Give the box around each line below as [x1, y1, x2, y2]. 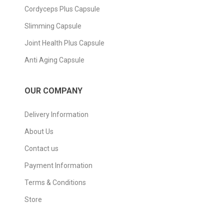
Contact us [24, 144, 58, 152]
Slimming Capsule [24, 22, 81, 30]
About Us [24, 127, 53, 135]
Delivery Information [24, 110, 88, 118]
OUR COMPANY [24, 86, 82, 95]
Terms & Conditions [24, 178, 86, 186]
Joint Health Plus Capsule [24, 39, 104, 47]
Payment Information [24, 161, 92, 169]
